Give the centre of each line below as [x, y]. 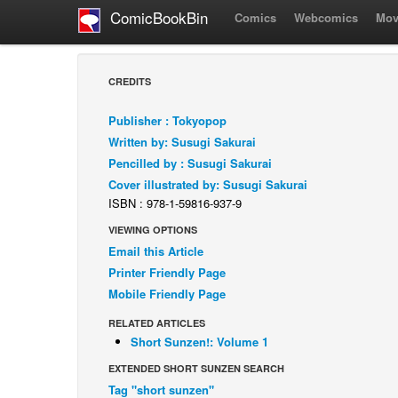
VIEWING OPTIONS [153, 230]
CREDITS [130, 81]
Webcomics [326, 17]
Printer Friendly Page [167, 272]
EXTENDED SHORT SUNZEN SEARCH [196, 368]
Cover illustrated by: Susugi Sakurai [208, 184]
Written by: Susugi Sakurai [182, 142]
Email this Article [156, 251]
